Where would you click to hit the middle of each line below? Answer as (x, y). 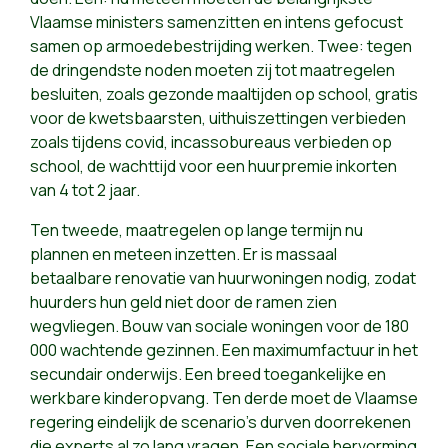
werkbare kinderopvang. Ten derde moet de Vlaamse (224, 398)
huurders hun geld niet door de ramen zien (183, 302)
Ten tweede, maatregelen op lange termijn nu (196, 230)
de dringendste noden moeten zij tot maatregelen (212, 70)
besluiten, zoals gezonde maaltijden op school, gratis (224, 94)
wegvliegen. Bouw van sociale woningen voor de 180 (219, 326)
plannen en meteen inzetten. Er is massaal (183, 254)
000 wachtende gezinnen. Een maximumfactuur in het (224, 350)
